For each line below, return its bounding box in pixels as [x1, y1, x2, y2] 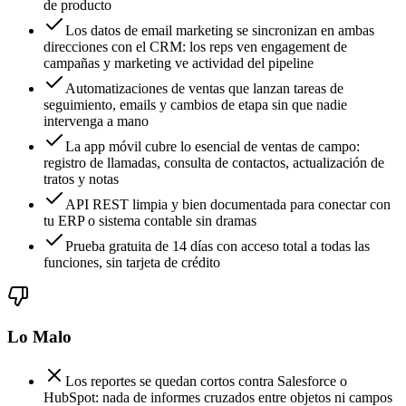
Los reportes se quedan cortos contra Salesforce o [65, 373, 347, 390]
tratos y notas [43, 170, 119, 187]
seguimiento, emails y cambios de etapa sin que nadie [43, 96, 347, 112]
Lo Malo [7, 327, 72, 347]
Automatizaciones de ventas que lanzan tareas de [65, 80, 343, 96]
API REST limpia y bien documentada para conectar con [65, 196, 391, 212]
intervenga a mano [43, 112, 149, 129]
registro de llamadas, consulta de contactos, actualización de [43, 154, 384, 170]
